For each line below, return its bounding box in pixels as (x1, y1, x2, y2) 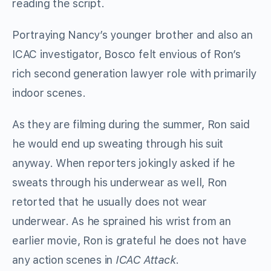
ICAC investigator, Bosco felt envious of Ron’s (12, 48, 241, 61)
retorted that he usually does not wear (12, 195, 207, 209)
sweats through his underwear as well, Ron (12, 176, 227, 189)
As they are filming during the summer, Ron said (12, 118, 250, 131)
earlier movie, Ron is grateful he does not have (12, 234, 247, 247)
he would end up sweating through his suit (12, 137, 224, 151)
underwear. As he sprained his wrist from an (12, 215, 231, 228)
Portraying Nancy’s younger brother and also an (12, 28, 253, 42)
